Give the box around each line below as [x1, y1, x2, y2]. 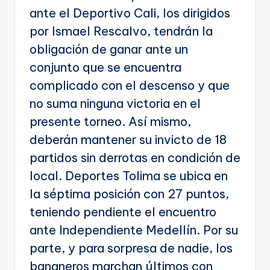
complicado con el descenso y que [30, 78, 230, 93]
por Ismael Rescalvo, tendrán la [30, 24, 213, 39]
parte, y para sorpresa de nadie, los [30, 240, 233, 256]
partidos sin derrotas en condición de [30, 150, 240, 166]
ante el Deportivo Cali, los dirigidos [30, 5, 230, 21]
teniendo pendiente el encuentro [30, 204, 216, 220]
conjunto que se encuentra [30, 60, 181, 75]
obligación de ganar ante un [30, 42, 188, 57]
